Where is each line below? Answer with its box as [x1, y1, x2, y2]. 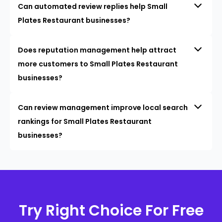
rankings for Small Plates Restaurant [18, 116, 152, 127]
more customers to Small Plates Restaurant [18, 59, 178, 69]
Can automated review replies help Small [18, 1, 167, 12]
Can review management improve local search [18, 103, 188, 113]
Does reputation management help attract [18, 45, 176, 55]
